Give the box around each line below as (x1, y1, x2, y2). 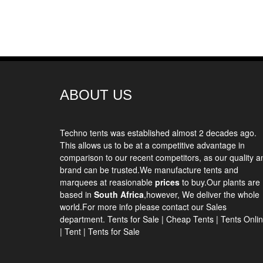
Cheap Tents (166, 213, 214, 225)
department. (60, 213, 107, 225)
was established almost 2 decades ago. (108, 127, 257, 139)
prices (155, 176, 180, 188)
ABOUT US (60, 87, 132, 103)
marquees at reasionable (60, 176, 155, 188)
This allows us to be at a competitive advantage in (60, 139, 245, 151)
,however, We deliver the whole (144, 188, 259, 200)
